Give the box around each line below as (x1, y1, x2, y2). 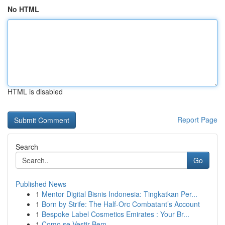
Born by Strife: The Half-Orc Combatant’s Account (42, 199, 200, 209)
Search (16, 142, 38, 152)
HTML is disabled (8, 86, 63, 96)
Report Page (177, 115, 217, 125)
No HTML (8, 4, 39, 14)
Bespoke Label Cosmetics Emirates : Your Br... (42, 209, 189, 219)
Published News (16, 179, 66, 189)
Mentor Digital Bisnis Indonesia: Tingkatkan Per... (42, 189, 197, 199)
